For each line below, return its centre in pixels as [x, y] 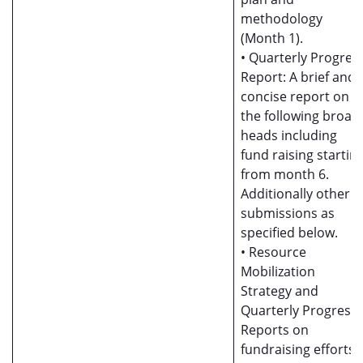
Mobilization [278, 271]
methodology [282, 19]
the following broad [300, 116]
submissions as [288, 213]
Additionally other [295, 194]
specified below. [289, 233]
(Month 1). [272, 38]
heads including [289, 135]
